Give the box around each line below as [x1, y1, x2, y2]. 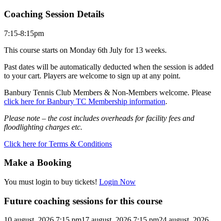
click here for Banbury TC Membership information [4, 97, 165, 106]
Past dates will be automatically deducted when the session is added [4, 62, 214, 71]
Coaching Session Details [4, 8, 104, 19]
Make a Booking [4, 157, 72, 168]
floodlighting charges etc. [4, 122, 82, 131]
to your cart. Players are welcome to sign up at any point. [4, 71, 181, 80]
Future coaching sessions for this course [4, 195, 162, 206]
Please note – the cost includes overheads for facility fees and [4, 113, 194, 122]
